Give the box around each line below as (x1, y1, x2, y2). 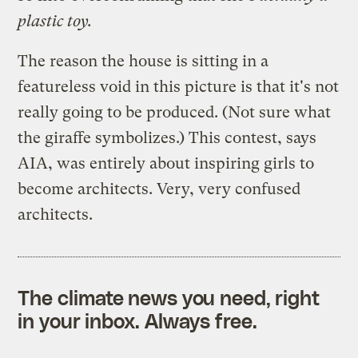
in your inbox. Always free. (18, 308, 257, 332)
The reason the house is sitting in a (18, 51, 269, 70)
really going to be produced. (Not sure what (18, 102, 332, 121)
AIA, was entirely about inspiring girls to (18, 153, 315, 173)
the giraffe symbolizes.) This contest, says (18, 128, 317, 147)
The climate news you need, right (18, 284, 320, 309)
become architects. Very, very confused (18, 179, 301, 198)
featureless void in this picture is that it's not (18, 77, 340, 96)
